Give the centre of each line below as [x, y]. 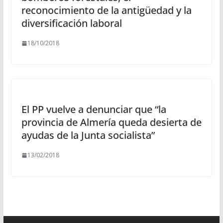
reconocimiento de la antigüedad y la [106, 10]
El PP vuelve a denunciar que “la [94, 110]
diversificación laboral [71, 23]
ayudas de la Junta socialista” [88, 135]
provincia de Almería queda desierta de [111, 122]
